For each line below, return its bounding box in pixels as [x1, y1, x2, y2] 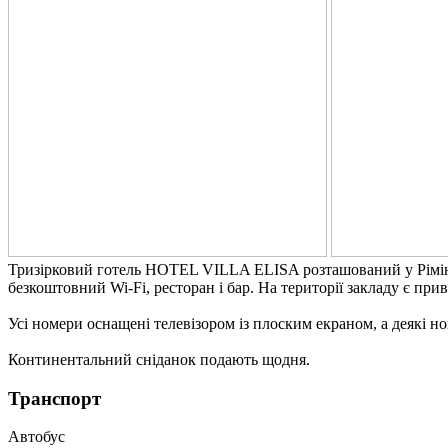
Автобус [8, 428, 65, 446]
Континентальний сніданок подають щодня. [8, 350, 310, 368]
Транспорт [8, 387, 101, 409]
